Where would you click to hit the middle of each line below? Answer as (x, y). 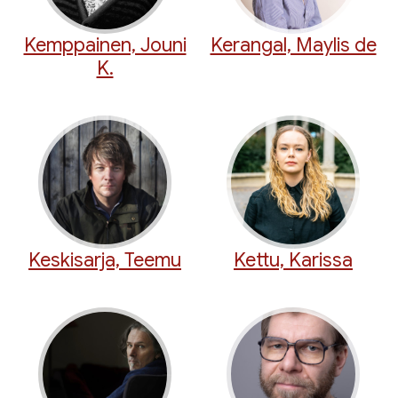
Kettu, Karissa (293, 260)
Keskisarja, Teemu (105, 260)
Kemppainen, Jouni (105, 45)
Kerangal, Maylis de (293, 45)
